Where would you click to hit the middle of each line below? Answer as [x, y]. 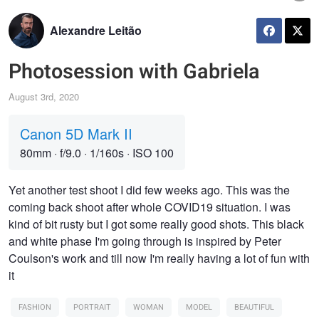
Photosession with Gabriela [134, 72]
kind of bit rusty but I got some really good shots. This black [156, 224]
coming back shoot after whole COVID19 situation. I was [150, 207]
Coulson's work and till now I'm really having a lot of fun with [159, 258]
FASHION [35, 308]
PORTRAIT [92, 308]
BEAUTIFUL [254, 308]
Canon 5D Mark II [76, 134]
